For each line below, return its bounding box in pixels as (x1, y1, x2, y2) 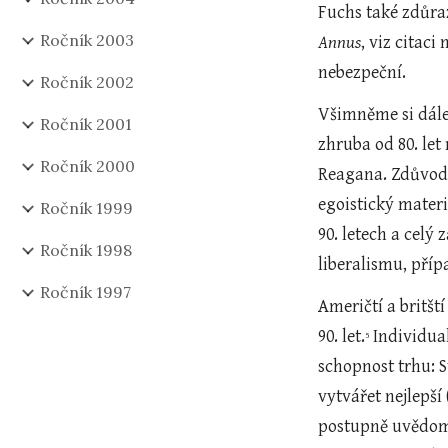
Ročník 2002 (40, 72, 134, 92)
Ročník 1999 (40, 198, 133, 218)
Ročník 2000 (40, 156, 135, 176)
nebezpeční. (318, 62, 407, 83)
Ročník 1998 (40, 240, 132, 260)
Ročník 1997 (40, 282, 131, 302)
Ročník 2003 (40, 30, 134, 50)
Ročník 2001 (40, 114, 132, 134)
